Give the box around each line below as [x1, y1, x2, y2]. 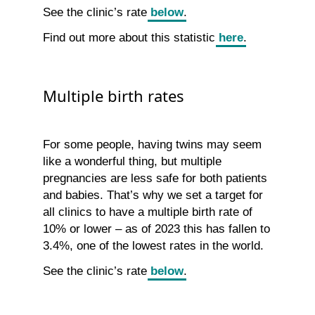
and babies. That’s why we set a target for [43, 188, 263, 202]
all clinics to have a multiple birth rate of [43, 205, 252, 219]
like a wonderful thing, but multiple [43, 155, 221, 169]
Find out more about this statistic [43, 31, 219, 45]
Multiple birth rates [43, 85, 184, 107]
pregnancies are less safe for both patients [43, 172, 267, 186]
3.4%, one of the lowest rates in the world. [43, 239, 264, 253]
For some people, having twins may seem [43, 138, 262, 152]
